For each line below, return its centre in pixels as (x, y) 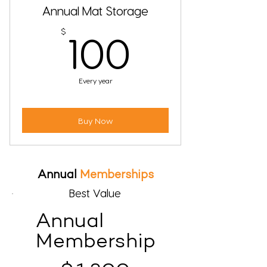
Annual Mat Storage (95, 11)
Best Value (95, 193)
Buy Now (95, 120)
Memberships (117, 176)
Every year (95, 81)
